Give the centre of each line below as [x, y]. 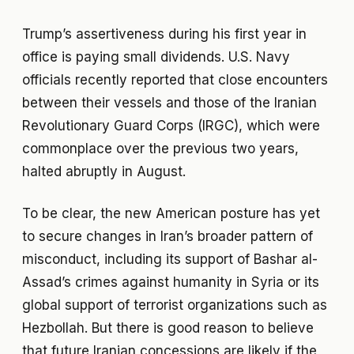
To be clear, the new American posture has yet [171, 213]
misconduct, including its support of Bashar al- [170, 259]
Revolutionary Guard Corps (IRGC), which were [171, 126]
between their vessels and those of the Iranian [169, 103]
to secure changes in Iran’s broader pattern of [168, 236]
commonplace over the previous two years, [160, 149]
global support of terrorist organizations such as [175, 305]
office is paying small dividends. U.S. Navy [156, 57]
